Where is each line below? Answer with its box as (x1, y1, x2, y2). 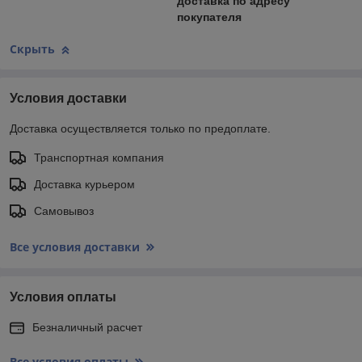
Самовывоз (34, 204, 94, 218)
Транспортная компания (34, 151, 164, 165)
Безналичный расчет (32, 321, 142, 335)
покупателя (176, 11, 242, 24)
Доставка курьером (34, 178, 135, 192)
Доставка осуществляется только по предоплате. (10, 122, 271, 136)
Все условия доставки (10, 239, 140, 255)
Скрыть (10, 41, 55, 57)
